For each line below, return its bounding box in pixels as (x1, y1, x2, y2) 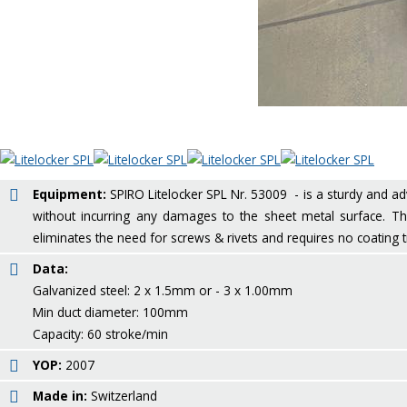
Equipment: (33, 185, 106, 203)
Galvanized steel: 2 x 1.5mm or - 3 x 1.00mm (33, 282, 293, 299)
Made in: (33, 387, 87, 404)
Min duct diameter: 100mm (33, 303, 195, 321)
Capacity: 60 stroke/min (33, 325, 175, 342)
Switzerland (87, 387, 157, 404)
